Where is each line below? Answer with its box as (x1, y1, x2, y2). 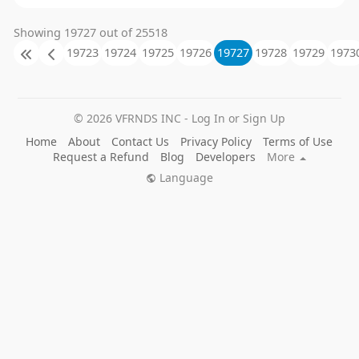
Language (155, 170, 213, 186)
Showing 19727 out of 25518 (13, 24, 167, 41)
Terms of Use (263, 134, 333, 150)
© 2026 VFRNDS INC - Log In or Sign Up (73, 111, 285, 127)
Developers (195, 149, 256, 165)
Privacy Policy (180, 134, 252, 150)
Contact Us (111, 134, 170, 150)
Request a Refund (52, 149, 149, 165)
